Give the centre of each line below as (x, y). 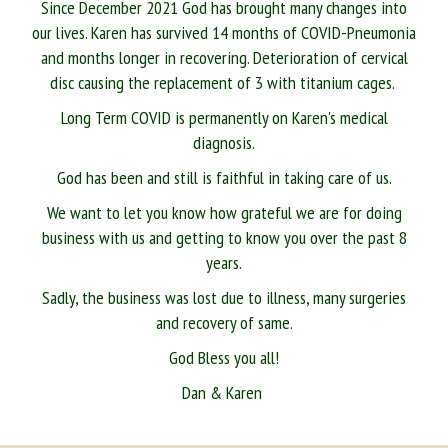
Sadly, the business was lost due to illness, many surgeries (224, 297)
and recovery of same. (224, 322)
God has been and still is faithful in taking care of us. (224, 177)
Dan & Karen (224, 392)
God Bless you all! (224, 357)
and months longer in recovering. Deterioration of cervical (224, 57)
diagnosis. (224, 142)
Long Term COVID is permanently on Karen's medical (224, 117)
